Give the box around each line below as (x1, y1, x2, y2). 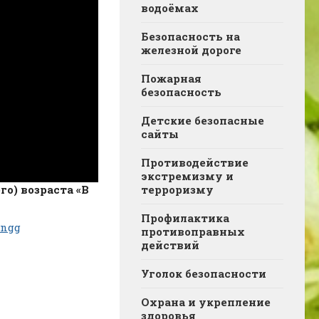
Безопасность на (141, 29, 240, 43)
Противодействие (141, 155, 249, 169)
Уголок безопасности (141, 266, 266, 281)
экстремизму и (141, 169, 234, 183)
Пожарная (141, 71, 202, 85)
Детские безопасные (141, 113, 264, 127)
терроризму (141, 182, 214, 197)
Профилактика (141, 211, 229, 225)
